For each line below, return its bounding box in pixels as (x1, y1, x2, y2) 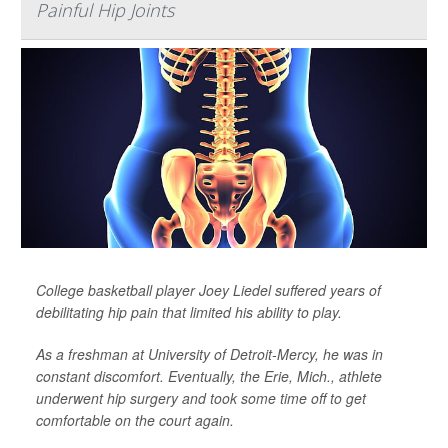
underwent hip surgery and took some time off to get (36, 388, 366, 408)
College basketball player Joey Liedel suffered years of (36, 280, 381, 300)
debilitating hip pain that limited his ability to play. (36, 302, 342, 322)
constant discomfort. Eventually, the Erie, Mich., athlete (36, 366, 382, 386)
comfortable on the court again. (36, 410, 234, 430)
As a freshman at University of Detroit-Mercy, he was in (36, 344, 383, 364)
